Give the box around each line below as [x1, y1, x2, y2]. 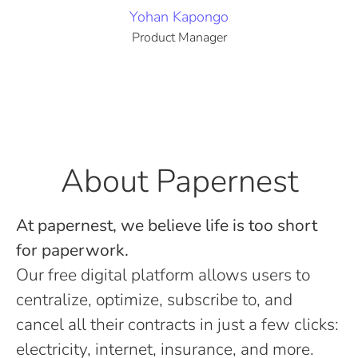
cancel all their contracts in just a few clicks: [16, 313, 339, 336]
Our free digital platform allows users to [16, 264, 310, 286]
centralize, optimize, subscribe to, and [16, 288, 292, 311]
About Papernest [60, 160, 298, 203]
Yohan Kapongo [129, 7, 229, 26]
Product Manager [131, 29, 227, 46]
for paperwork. [16, 239, 129, 261]
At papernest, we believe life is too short [16, 214, 317, 237]
